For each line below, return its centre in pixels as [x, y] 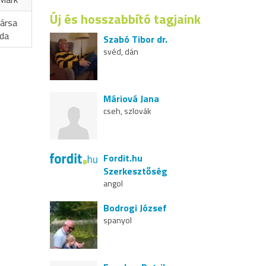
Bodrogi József [135, 208]
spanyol [117, 220]
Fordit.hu [123, 158]
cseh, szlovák [127, 110]
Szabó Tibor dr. [135, 39]
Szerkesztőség [135, 171]
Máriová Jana [131, 98]
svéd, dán [121, 51]
